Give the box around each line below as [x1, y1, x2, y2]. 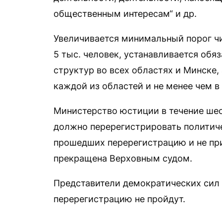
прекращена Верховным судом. [54, 153, 192, 164]
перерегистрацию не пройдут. [54, 194, 185, 204]
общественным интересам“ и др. [54, 8, 197, 19]
